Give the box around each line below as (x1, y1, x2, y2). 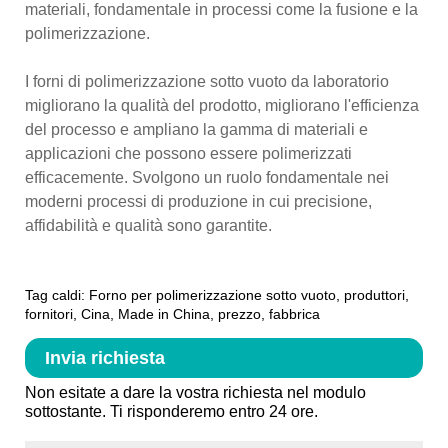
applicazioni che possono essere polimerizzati (25, 144, 352, 162)
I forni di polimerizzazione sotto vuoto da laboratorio (25, 72, 389, 90)
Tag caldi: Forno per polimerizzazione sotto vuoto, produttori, (25, 286, 409, 303)
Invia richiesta (45, 347, 165, 368)
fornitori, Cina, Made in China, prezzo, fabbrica (25, 305, 320, 322)
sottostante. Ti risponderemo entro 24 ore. (25, 403, 318, 421)
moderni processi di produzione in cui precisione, (25, 192, 372, 210)
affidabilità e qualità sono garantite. (25, 216, 272, 234)
